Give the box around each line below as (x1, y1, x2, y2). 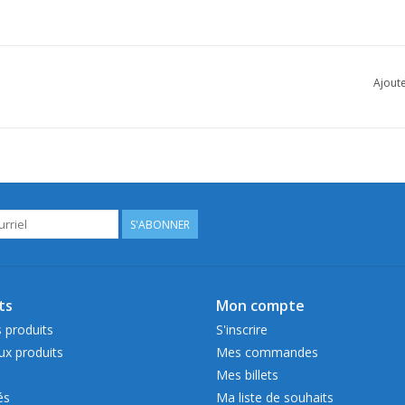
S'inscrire (216, 320, 268, 338)
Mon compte (216, 295, 305, 316)
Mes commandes (216, 343, 318, 361)
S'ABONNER (130, 216, 190, 232)
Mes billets (216, 365, 278, 383)
